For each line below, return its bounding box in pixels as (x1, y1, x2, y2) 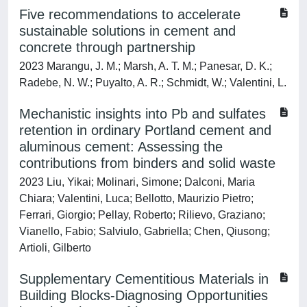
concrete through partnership (19, 40, 195, 55)
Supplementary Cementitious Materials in (19, 271, 269, 286)
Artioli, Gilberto (19, 242, 91, 254)
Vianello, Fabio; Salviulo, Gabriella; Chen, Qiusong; (19, 225, 270, 237)
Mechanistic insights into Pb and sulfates (19, 106, 266, 121)
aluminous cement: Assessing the (19, 139, 223, 154)
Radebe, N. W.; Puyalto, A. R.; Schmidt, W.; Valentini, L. (19, 77, 286, 88)
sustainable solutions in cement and (19, 23, 236, 38)
